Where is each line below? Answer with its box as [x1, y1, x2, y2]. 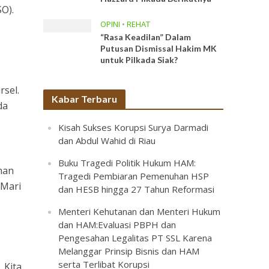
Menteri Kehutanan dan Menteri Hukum [58, 205, 221, 217]
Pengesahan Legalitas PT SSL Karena [58, 232, 213, 244]
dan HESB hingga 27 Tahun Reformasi [58, 183, 215, 195]
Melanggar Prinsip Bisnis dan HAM [58, 245, 200, 257]
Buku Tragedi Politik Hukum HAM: [58, 157, 196, 169]
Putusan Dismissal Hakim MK [100, 43, 217, 53]
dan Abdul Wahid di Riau [58, 134, 156, 147]
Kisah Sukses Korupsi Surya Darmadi [58, 121, 209, 133]
